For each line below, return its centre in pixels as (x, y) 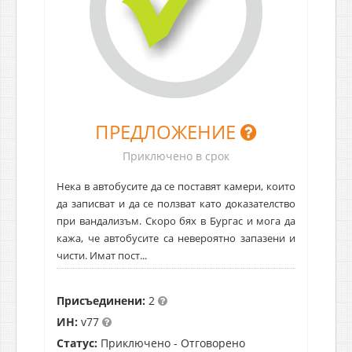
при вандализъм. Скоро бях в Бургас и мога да (176, 220)
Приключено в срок (176, 156)
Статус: (77, 343)
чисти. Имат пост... (102, 255)
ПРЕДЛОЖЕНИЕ (168, 131)
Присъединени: (101, 300)
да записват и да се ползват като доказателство (176, 203)
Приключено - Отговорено (171, 343)
